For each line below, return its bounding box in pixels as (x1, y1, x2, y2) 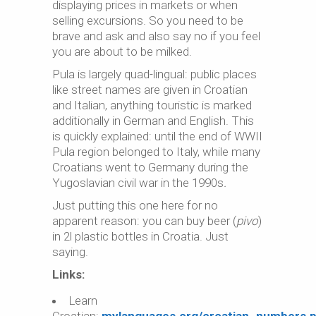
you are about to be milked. (52, 44, 192, 59)
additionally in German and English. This (52, 114, 254, 128)
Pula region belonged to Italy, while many (52, 145, 260, 159)
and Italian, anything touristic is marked (52, 98, 252, 112)
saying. (52, 245, 88, 259)
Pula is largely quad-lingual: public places (52, 67, 257, 81)
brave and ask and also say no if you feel (52, 29, 260, 43)
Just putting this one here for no (52, 198, 218, 212)
